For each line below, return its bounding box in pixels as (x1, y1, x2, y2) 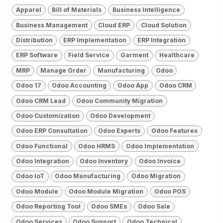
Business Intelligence (112, 6, 180, 14)
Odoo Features (151, 127, 198, 135)
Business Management (15, 21, 88, 29)
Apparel (15, 6, 41, 14)
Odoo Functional (15, 142, 68, 150)
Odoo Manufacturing (55, 172, 121, 180)
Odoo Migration (131, 172, 181, 180)
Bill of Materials (52, 6, 102, 14)
